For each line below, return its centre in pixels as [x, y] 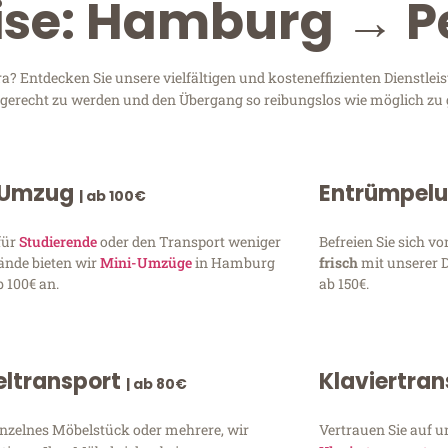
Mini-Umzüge [146, 263]
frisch [339, 263]
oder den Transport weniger [189, 242]
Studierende [58, 242]
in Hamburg [234, 263]
